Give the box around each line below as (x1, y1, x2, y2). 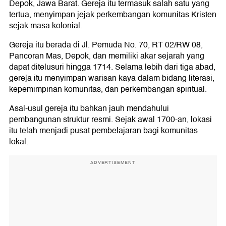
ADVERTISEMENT (90, 158, 136, 166)
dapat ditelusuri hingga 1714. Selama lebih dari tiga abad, (9, 60, 215, 74)
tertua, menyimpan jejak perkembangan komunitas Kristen (9, 8, 216, 21)
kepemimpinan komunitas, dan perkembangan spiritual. (9, 82, 207, 96)
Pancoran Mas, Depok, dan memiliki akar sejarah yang (9, 49, 204, 63)
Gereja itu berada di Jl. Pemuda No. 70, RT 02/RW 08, (9, 38, 203, 51)
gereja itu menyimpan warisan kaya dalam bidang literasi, (9, 71, 214, 85)
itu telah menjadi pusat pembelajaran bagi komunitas (9, 124, 198, 137)
